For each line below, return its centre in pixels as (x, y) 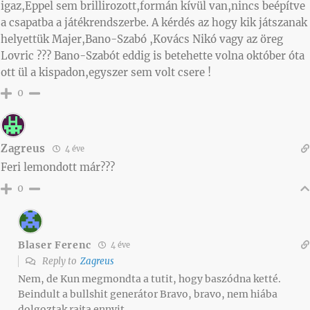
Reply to (60, 262)
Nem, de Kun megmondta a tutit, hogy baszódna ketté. (149, 279)
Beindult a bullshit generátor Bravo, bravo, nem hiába (148, 294)
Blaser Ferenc (55, 245)
